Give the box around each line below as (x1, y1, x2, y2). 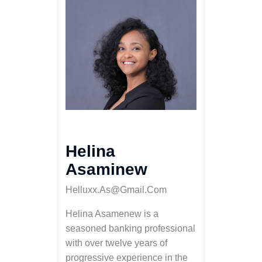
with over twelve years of (65, 238, 167, 248)
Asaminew (65, 160, 147, 178)
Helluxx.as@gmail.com (65, 185, 167, 195)
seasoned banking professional (65, 223, 195, 233)
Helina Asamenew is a (65, 209, 158, 219)
